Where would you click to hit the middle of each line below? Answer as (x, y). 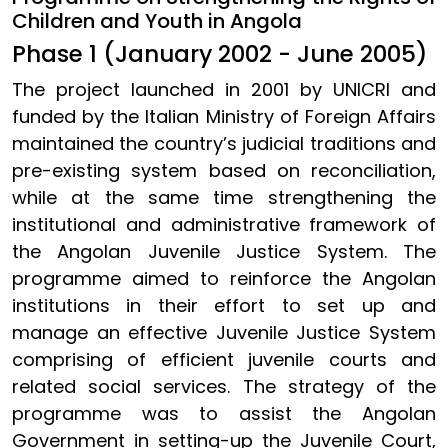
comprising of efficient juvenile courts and (224, 359)
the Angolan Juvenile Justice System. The (224, 251)
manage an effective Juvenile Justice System (224, 332)
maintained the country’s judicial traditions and (224, 143)
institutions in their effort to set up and (224, 305)
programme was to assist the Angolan (224, 413)
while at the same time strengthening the (224, 197)
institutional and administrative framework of (224, 224)
